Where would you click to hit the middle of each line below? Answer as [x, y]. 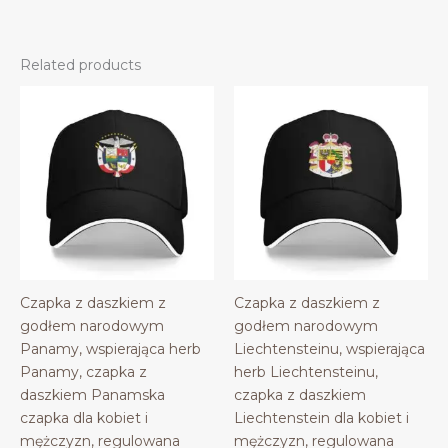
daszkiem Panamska [92, 394]
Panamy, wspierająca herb [110, 348]
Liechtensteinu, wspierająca [329, 348]
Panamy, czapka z [83, 371]
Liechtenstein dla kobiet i [321, 417]
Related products [80, 64]
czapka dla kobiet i [84, 417]
